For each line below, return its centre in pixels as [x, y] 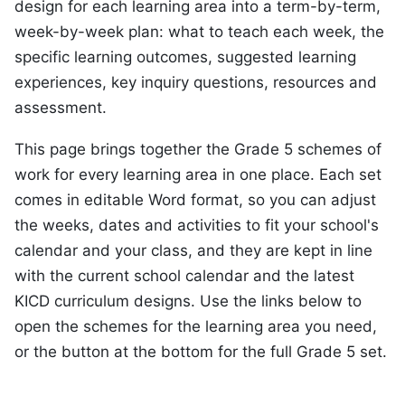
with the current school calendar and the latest [184, 276]
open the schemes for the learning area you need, [196, 327]
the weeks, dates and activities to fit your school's [197, 226]
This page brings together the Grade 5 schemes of [198, 150]
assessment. [61, 107]
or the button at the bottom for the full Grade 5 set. [201, 352]
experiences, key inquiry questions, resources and [196, 82]
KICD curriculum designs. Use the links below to [188, 301]
